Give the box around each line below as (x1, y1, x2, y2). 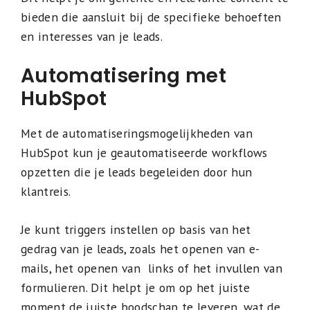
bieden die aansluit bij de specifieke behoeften (21, 9, 282, 26)
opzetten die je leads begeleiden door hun (21, 164, 253, 181)
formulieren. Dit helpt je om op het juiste (21, 279, 250, 295)
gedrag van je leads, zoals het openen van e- (21, 240, 260, 257)
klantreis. (21, 183, 71, 200)
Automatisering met (21, 62, 226, 90)
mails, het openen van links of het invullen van (21, 259, 282, 276)
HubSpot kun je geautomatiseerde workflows (21, 145, 268, 161)
